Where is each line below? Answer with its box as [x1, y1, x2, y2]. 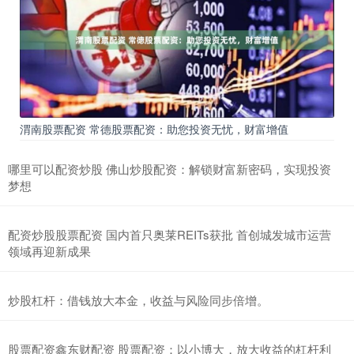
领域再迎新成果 [8, 243, 91, 260]
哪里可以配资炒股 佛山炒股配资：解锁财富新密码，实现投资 [8, 160, 331, 178]
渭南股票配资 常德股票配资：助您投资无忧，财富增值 [20, 121, 288, 137]
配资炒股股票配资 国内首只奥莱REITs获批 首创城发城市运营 [8, 226, 331, 243]
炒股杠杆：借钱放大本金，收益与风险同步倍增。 [8, 292, 269, 309]
